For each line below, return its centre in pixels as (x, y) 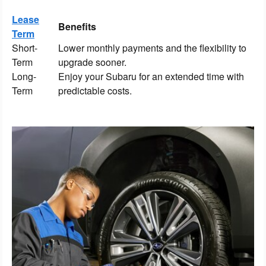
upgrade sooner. (98, 62)
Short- (25, 48)
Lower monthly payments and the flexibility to (152, 48)
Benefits (83, 27)
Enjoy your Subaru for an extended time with (151, 77)
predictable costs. (95, 91)
